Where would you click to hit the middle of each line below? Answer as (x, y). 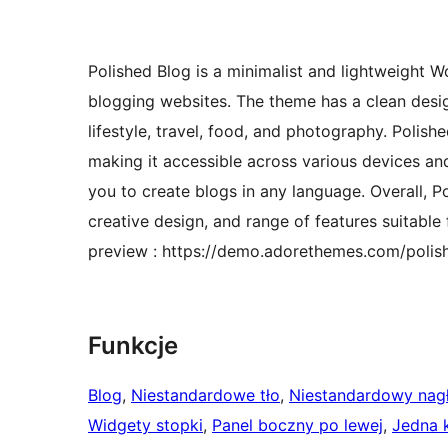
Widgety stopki (145, 425)
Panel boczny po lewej (297, 425)
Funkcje (133, 346)
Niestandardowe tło (205, 395)
